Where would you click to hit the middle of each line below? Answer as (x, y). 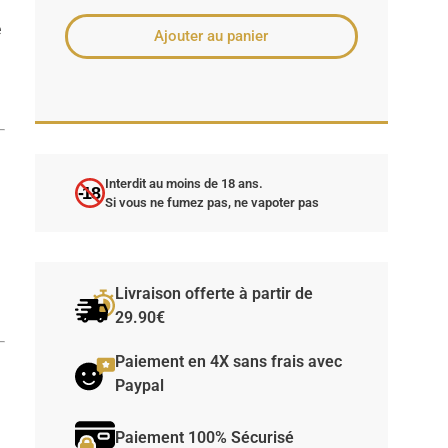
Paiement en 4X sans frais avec (228, 362)
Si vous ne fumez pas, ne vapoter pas (211, 203)
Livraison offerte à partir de (213, 294)
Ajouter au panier (211, 36)
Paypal (139, 386)
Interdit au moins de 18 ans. (183, 184)
